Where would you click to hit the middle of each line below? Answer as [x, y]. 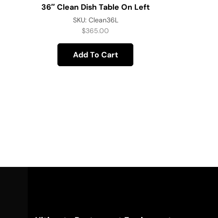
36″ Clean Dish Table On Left [95, 7]
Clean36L [103, 20]
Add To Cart [95, 54]
